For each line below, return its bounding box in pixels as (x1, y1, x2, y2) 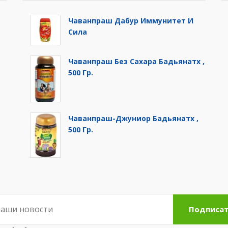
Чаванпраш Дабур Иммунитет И (68, 16, 193, 25)
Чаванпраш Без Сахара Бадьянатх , (68, 56, 205, 66)
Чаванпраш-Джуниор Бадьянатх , (68, 113, 198, 123)
